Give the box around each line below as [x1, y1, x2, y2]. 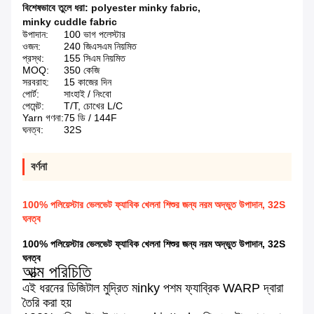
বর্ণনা [31, 161, 47, 173]
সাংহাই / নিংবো [64, 88, 111, 100]
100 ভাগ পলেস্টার [64, 29, 125, 41]
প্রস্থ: [22, 53, 44, 64]
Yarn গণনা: [22, 112, 64, 124]
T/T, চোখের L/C [64, 100, 123, 112]
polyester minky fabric [91, 2, 198, 14]
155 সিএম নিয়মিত [64, 53, 125, 64]
